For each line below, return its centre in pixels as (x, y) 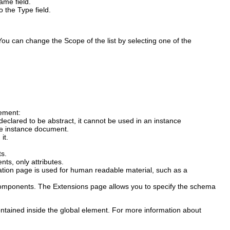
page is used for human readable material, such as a (101, 170)
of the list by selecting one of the (138, 41)
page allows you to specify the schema (152, 187)
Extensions (71, 187)
